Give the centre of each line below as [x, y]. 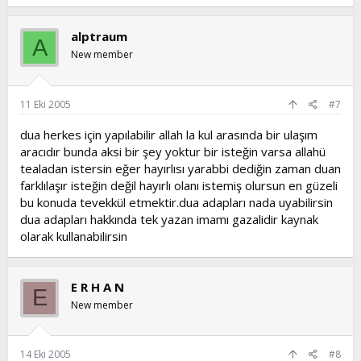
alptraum [99, 36]
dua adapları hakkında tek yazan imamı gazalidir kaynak [169, 219]
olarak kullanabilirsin [74, 236]
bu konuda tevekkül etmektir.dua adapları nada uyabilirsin [176, 202]
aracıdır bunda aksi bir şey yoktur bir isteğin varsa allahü [173, 151]
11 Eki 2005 [46, 104]
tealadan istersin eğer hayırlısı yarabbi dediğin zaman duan [180, 168]
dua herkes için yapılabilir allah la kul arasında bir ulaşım [169, 134]
